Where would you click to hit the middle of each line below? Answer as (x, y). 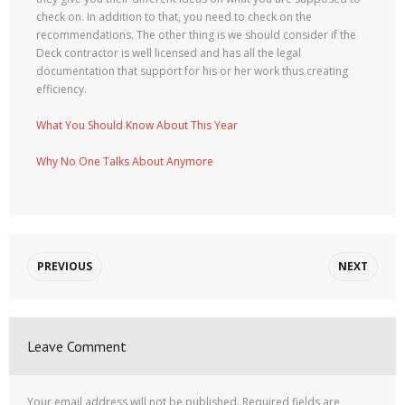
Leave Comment (77, 346)
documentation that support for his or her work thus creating (192, 71)
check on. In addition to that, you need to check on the (174, 17)
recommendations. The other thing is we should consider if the (196, 35)
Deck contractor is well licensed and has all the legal (169, 53)
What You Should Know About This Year (137, 125)
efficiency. (61, 89)
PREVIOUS (65, 266)
